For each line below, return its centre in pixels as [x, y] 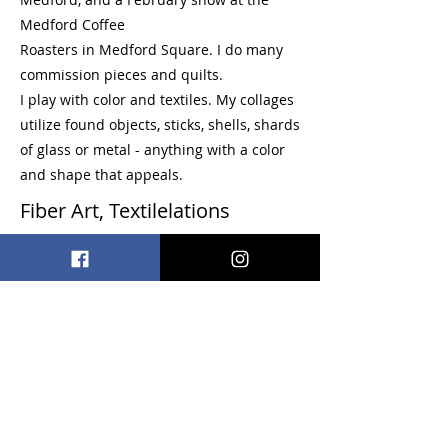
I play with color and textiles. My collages [157, 99]
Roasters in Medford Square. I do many [151, 49]
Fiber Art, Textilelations [125, 210]
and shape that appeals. [101, 174]
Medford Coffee [72, 24]
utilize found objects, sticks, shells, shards [160, 124]
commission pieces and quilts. [121, 74]
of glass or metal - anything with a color [152, 149]
